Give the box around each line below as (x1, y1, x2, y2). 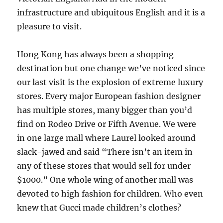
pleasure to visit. (17, 21, 82, 31)
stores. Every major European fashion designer (17, 91, 201, 101)
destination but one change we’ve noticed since (17, 63, 206, 73)
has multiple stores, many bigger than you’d (17, 105, 193, 115)
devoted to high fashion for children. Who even (17, 188, 204, 199)
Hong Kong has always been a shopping (17, 49, 174, 59)
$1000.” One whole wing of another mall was (17, 174, 194, 185)
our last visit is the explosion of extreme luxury (17, 77, 204, 87)
